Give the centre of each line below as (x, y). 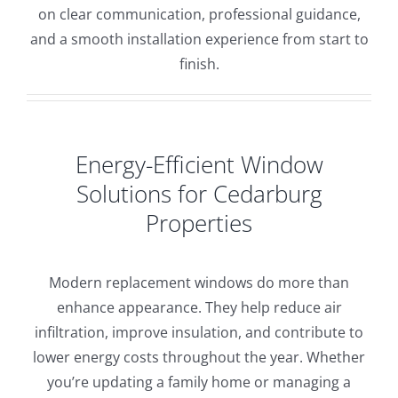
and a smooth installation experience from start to (199, 39)
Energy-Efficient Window (199, 165)
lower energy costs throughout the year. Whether (199, 358)
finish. (199, 64)
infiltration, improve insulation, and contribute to (199, 333)
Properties (199, 223)
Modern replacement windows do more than (199, 283)
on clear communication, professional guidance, (199, 14)
